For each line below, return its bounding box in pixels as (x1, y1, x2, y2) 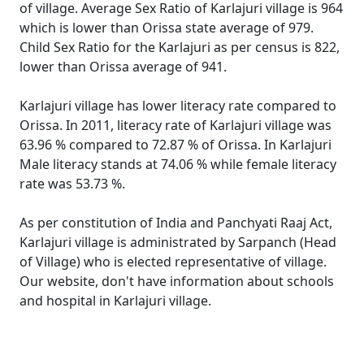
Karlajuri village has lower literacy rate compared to (19, 97, 336, 115)
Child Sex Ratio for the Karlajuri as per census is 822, (19, 38, 340, 56)
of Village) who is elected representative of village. (19, 253, 327, 271)
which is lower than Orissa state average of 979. (19, 19, 314, 37)
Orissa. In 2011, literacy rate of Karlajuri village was (19, 116, 331, 134)
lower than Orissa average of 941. (19, 58, 227, 76)
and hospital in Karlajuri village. (19, 292, 211, 310)
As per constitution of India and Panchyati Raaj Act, (19, 214, 332, 232)
